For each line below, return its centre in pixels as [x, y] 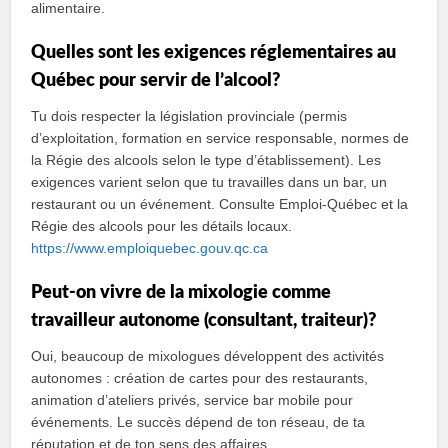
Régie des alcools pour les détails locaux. [162, 226]
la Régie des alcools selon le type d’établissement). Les [206, 160]
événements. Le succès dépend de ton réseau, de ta [198, 422]
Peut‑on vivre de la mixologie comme [181, 293]
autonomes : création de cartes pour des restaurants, [200, 378]
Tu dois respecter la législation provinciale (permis [189, 116]
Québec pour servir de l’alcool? [156, 81]
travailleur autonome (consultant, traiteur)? [204, 321]
